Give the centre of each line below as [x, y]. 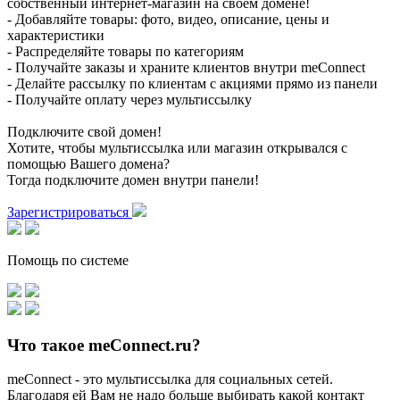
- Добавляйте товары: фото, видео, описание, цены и [168, 19]
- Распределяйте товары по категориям [125, 51]
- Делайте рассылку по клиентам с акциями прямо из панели [192, 83]
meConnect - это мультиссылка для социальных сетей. [170, 379]
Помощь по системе [68, 260]
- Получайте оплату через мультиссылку [129, 99]
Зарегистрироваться [70, 212]
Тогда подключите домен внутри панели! [133, 179]
